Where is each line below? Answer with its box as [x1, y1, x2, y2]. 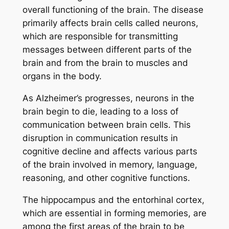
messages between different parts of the [22, 44, 192, 55]
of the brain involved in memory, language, [22, 159, 197, 170]
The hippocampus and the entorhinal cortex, [22, 194, 204, 205]
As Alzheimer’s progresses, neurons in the [22, 93, 194, 103]
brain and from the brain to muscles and [22, 57, 188, 68]
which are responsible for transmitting [22, 31, 178, 41]
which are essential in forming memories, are [22, 208, 207, 218]
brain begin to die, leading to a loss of [22, 106, 178, 117]
